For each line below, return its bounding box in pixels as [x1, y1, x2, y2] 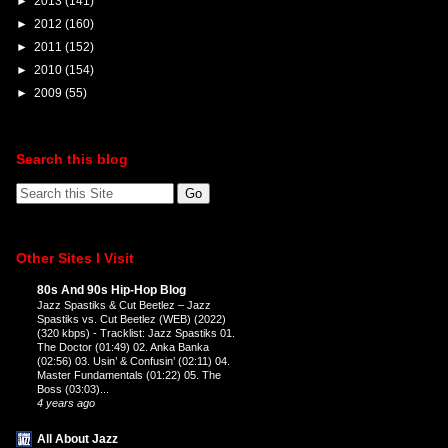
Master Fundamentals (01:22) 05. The [36, 368, 221, 381]
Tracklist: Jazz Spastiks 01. [99, 326, 235, 339]
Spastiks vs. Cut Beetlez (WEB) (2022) [36, 312, 226, 325]
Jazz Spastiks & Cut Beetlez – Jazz [36, 298, 211, 311]
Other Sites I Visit [15, 249, 134, 266]
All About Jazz [36, 431, 118, 446]
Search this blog [15, 151, 128, 168]
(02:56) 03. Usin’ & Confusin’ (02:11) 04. [36, 354, 230, 367]
